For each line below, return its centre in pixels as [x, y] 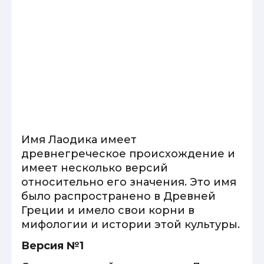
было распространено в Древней [118, 196]
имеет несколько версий [95, 168]
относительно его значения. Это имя [129, 182]
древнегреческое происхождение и [128, 154]
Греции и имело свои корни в [108, 210]
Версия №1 [52, 246]
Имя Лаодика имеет [79, 140]
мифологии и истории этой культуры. [131, 225]
